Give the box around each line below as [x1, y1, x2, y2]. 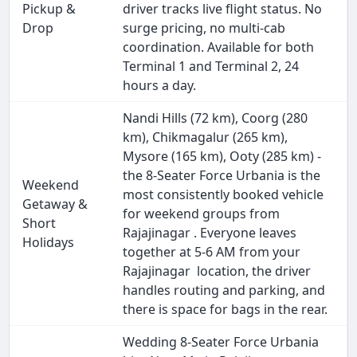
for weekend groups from [123, 205, 280, 223]
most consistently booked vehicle [123, 186, 324, 204]
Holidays [22, 233, 75, 252]
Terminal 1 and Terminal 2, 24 [123, 57, 300, 76]
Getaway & [22, 195, 88, 214]
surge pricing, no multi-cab [123, 19, 286, 37]
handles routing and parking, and [123, 281, 326, 300]
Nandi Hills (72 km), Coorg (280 [123, 109, 308, 127]
